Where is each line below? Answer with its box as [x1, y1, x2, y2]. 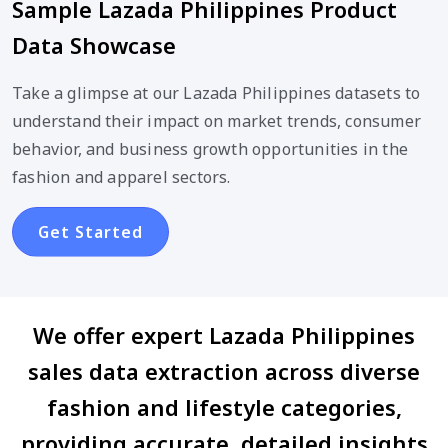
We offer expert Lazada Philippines [33, 319, 415, 350]
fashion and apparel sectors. [12, 165, 231, 188]
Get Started [38, 220, 143, 243]
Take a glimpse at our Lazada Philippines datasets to [12, 81, 421, 104]
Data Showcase [12, 29, 176, 60]
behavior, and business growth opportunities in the [12, 137, 409, 160]
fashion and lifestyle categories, [46, 391, 402, 422]
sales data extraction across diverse [28, 355, 420, 386]
